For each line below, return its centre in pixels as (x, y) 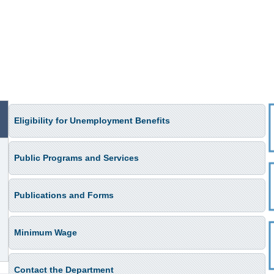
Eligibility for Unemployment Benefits (92, 120)
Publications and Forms (64, 195)
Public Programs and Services (76, 158)
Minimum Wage (46, 232)
